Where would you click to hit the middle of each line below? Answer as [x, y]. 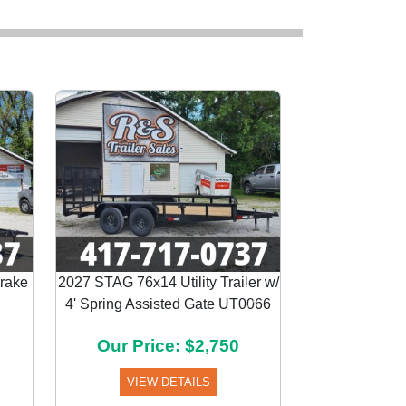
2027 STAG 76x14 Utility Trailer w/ [168, 282]
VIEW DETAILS [168, 382]
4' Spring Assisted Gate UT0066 [168, 304]
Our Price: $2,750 [168, 346]
